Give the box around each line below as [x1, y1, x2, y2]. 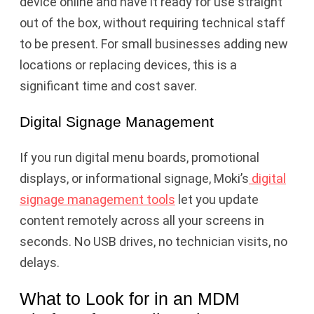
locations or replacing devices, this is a [20, 57, 237, 73]
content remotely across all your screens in [20, 213, 264, 228]
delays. [20, 255, 60, 271]
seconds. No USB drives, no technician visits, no [20, 234, 287, 250]
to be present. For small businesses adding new [20, 36, 288, 52]
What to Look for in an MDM [20, 288, 240, 308]
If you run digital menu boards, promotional [20, 150, 259, 165]
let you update [175, 192, 259, 207]
